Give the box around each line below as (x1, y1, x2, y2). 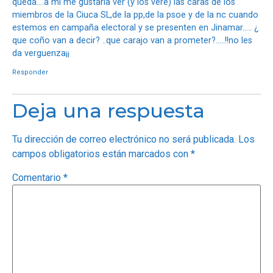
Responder (12, 68, 48, 76)
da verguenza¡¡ (12, 48, 69, 59)
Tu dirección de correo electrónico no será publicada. (12, 133, 236, 145)
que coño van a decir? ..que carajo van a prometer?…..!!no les (12, 35, 252, 46)
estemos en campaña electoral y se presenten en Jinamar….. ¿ (12, 23, 258, 34)
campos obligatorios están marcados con (12, 147, 191, 160)
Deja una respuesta (12, 98, 205, 122)
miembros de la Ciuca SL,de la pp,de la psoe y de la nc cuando (12, 10, 258, 21)
